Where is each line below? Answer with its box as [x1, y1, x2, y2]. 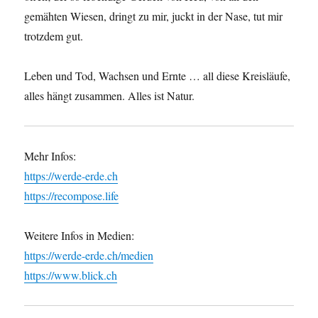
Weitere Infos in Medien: [24, 228, 135, 243]
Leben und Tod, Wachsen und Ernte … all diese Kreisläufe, [24, 68, 291, 84]
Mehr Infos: [24, 148, 77, 164]
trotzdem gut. [24, 28, 84, 44]
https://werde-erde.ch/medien [24, 248, 154, 263]
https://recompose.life [24, 188, 119, 204]
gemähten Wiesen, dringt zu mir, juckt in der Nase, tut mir [24, 9, 283, 24]
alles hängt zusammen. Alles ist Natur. [24, 88, 195, 104]
